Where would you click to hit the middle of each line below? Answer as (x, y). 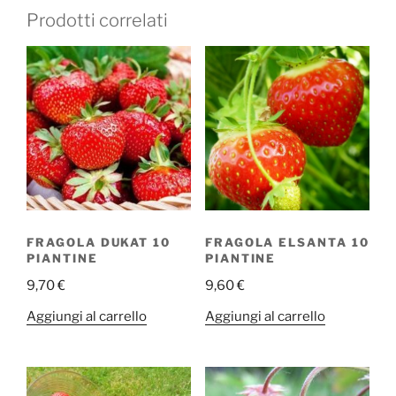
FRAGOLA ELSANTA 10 (287, 242)
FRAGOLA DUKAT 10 (99, 242)
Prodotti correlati (97, 21)
